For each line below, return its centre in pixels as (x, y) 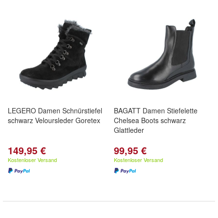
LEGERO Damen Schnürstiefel (55, 110)
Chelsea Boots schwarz (150, 120)
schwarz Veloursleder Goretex (54, 120)
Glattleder (129, 130)
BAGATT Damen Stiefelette (156, 110)
